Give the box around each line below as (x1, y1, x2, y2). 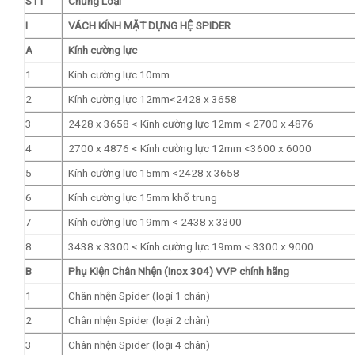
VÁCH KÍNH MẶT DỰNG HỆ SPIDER (67, 19, 231, 32)
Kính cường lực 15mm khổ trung (67, 191, 217, 204)
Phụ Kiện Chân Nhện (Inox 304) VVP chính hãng (67, 265, 289, 278)
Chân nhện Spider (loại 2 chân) (67, 314, 210, 327)
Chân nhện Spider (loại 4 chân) (67, 338, 210, 352)
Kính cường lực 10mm (67, 68, 170, 82)
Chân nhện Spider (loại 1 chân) (67, 289, 210, 303)
